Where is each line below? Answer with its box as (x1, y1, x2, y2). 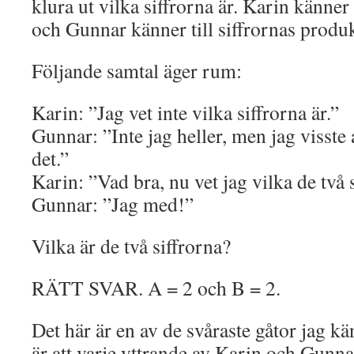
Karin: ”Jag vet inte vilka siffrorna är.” (32, 99, 339, 126)
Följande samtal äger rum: (32, 57, 242, 84)
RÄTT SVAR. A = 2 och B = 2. (32, 274, 281, 301)
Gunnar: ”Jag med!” (32, 190, 194, 217)
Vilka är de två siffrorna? (32, 232, 231, 259)
